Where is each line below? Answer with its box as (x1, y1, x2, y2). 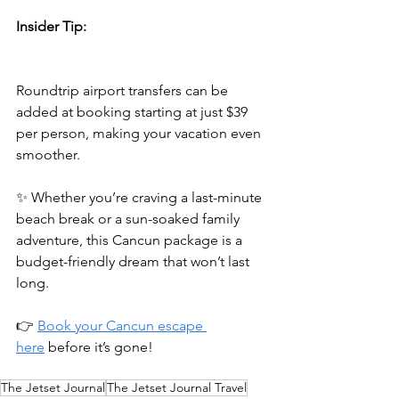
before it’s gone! (45, 338, 153, 356)
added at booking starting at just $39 (16, 103, 251, 121)
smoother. (16, 146, 80, 164)
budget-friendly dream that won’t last (16, 253, 253, 271)
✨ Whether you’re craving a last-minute (16, 189, 265, 207)
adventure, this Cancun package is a (16, 232, 246, 249)
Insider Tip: (16, 18, 86, 36)
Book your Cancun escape (37, 317, 207, 335)
